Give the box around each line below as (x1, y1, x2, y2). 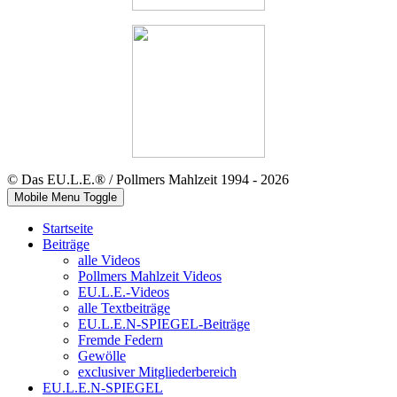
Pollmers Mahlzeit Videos (78, 269, 222, 284)
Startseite (43, 221, 93, 237)
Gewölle (78, 348, 126, 364)
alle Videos (78, 253, 140, 269)
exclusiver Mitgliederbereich (78, 364, 237, 380)
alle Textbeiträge (78, 300, 170, 316)
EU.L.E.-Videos (78, 284, 169, 300)
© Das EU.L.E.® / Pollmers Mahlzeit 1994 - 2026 (7, 172, 289, 188)
